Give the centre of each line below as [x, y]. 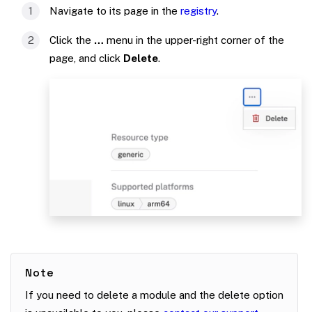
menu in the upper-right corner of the [194, 40]
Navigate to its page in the [115, 10]
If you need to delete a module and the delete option [154, 295]
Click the [72, 40]
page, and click [86, 58]
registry [198, 10]
